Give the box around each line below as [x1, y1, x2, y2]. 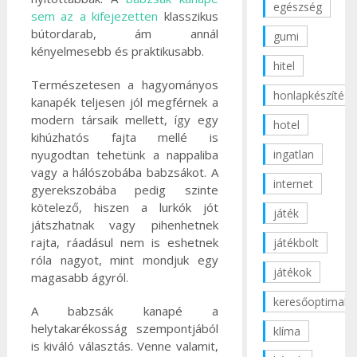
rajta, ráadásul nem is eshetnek [30, 234, 218, 251]
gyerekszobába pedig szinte [30, 182, 218, 198]
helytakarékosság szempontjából [30, 320, 218, 337]
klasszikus [158, 8, 218, 25]
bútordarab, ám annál [30, 25, 218, 42]
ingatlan [273, 146, 314, 162]
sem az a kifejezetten [30, 8, 159, 25]
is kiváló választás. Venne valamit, [30, 338, 218, 355]
